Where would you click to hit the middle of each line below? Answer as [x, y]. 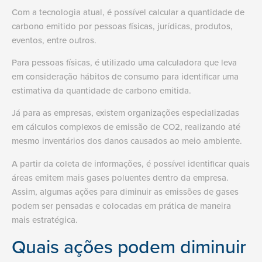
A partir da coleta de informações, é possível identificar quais [131, 163]
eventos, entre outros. [55, 40]
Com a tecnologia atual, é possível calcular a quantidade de [128, 12]
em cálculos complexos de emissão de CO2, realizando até [126, 127]
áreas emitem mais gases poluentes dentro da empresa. [120, 177]
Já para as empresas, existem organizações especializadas [125, 113]
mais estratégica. [46, 219]
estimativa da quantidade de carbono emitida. [103, 91]
